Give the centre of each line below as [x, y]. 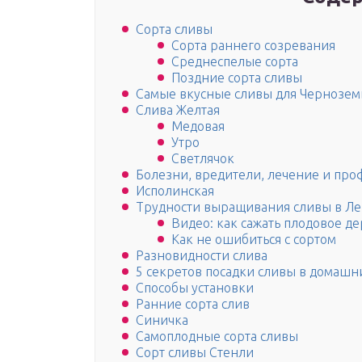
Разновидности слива [202, 256]
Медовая [198, 126]
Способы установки [195, 288]
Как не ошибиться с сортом [254, 240]
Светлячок [203, 159]
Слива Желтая [178, 110]
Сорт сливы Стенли [195, 353]
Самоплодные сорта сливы [217, 337]
